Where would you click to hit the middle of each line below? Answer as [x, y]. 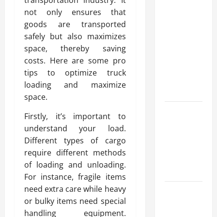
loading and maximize [75, 85]
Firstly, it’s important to [75, 116]
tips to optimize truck [75, 72]
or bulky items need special [75, 201]
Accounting [182, 31]
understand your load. [75, 128]
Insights [177, 92]
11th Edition [183, 55]
